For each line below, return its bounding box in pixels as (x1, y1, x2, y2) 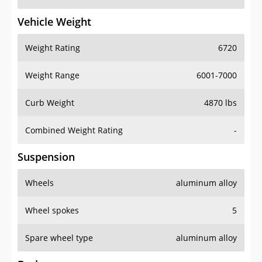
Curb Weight (25, 97, 74, 109)
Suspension (18, 150, 75, 164)
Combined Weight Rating (25, 125, 123, 136)
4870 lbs (204, 97, 237, 109)
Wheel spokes (25, 205, 79, 216)
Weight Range (25, 70, 80, 81)
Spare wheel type (25, 232, 93, 244)
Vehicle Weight (18, 15, 91, 29)
